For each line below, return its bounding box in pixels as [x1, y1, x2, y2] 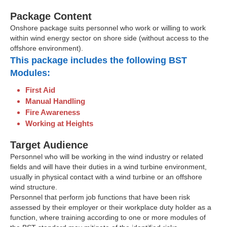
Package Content [10, 10, 92, 22]
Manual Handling [25, 97, 85, 106]
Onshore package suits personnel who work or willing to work [10, 23, 206, 32]
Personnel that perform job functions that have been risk [10, 193, 190, 202]
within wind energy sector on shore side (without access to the [10, 33, 209, 42]
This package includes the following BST [10, 55, 187, 66]
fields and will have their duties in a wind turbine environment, [10, 163, 207, 171]
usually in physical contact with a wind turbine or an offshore [10, 173, 202, 181]
